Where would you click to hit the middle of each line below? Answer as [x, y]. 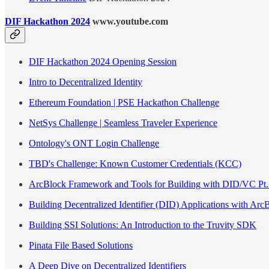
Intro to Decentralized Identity [86, 82]
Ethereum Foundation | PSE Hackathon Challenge [124, 102]
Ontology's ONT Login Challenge [94, 143]
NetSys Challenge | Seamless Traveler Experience [123, 122]
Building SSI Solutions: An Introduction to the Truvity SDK [143, 225]
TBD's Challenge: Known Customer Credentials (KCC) [135, 163]
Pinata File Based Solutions [81, 245]
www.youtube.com [129, 22]
